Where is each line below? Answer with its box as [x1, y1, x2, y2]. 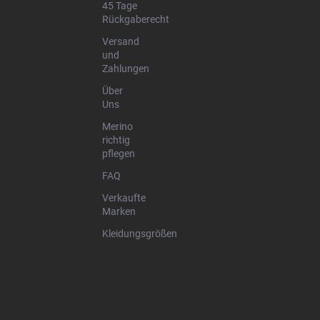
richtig [102, 134, 130, 146]
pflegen [102, 148, 135, 159]
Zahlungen [102, 63, 149, 74]
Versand [102, 36, 139, 47]
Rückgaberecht [102, 14, 169, 25]
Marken [102, 206, 136, 217]
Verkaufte [102, 192, 146, 204]
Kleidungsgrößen [102, 228, 177, 239]
